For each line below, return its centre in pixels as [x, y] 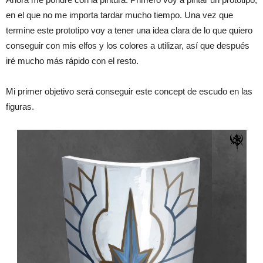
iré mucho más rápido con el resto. [72, 61]
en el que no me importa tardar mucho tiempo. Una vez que [119, 15]
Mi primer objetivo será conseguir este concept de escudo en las [129, 92]
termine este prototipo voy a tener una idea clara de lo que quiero [129, 31]
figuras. [20, 107]
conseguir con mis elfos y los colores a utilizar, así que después [128, 46]
